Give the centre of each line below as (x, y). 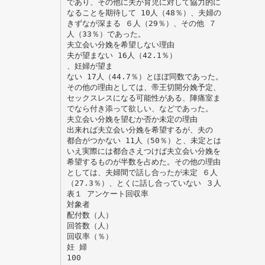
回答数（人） (90, 225)
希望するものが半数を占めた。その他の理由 (143, 161)
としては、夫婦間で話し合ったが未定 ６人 (142, 172)
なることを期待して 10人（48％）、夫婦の (144, 12)
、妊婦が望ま (90, 66)
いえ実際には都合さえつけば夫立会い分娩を (143, 151)
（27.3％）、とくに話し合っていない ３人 (144, 183)
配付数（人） (90, 215)
